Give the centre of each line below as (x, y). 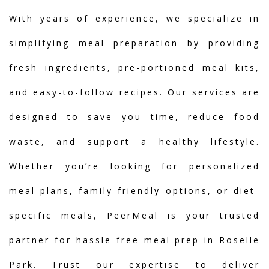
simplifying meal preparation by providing (134, 43)
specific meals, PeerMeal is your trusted (134, 215)
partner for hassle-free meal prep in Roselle (134, 240)
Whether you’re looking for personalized (134, 166)
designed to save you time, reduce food (134, 117)
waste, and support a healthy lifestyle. (134, 141)
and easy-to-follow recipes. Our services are (134, 92)
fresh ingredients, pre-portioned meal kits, (134, 68)
